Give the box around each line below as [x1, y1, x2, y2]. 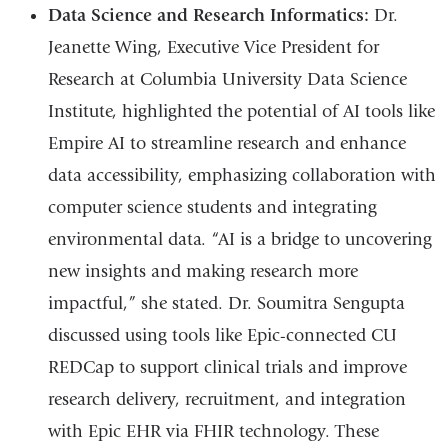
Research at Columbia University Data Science [47, 69, 407, 91]
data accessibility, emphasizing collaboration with [47, 165, 436, 187]
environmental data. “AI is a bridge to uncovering [47, 229, 432, 251]
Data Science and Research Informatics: [47, 5, 374, 27]
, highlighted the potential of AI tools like [111, 101, 435, 123]
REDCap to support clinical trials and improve [47, 357, 407, 379]
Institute [47, 101, 112, 123]
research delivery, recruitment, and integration [47, 389, 406, 411]
